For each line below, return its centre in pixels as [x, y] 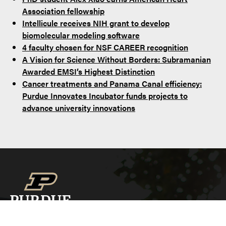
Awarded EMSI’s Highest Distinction [89, 71]
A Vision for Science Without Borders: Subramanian [117, 59]
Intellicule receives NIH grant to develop [96, 23]
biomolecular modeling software [81, 35]
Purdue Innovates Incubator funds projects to [105, 95]
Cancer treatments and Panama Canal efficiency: [112, 83]
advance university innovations [79, 107]
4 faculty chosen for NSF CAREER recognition [105, 47]
